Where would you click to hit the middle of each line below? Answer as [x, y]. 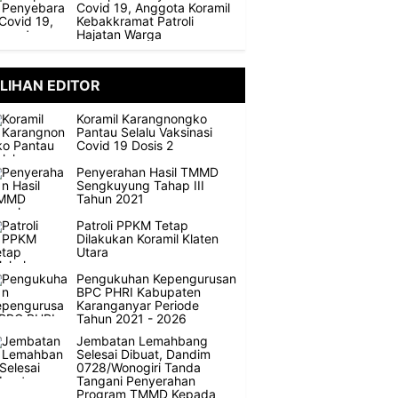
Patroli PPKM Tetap [132, 225]
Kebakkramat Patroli [135, 21]
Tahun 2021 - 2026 [131, 318]
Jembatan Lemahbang [142, 341]
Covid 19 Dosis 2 [125, 145]
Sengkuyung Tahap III [140, 185]
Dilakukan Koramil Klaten [147, 239]
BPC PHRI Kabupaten [139, 292]
